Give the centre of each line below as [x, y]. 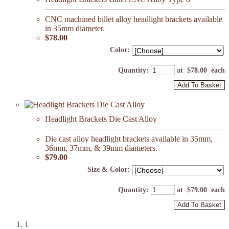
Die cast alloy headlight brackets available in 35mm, [129, 139]
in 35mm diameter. [75, 28]
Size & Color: [109, 169]
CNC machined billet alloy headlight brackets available [134, 19]
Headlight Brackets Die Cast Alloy [101, 119]
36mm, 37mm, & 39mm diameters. [101, 148]
